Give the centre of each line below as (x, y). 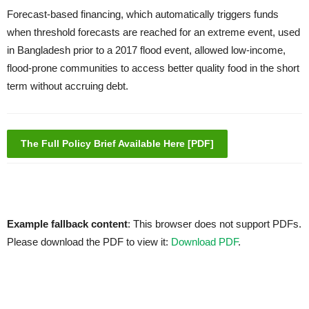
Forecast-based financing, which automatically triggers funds (143, 14)
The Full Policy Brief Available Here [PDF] (117, 144)
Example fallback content (67, 224)
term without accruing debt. (68, 86)
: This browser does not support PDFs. (215, 224)
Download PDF (205, 242)
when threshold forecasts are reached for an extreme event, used (153, 32)
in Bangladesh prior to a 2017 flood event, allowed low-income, (146, 50)
